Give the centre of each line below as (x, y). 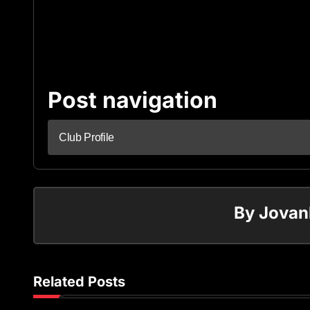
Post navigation (133, 100)
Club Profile (87, 137)
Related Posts (79, 282)
